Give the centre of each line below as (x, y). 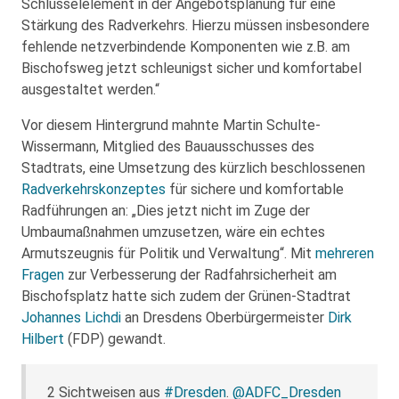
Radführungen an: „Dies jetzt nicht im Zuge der (166, 211)
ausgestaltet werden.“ (90, 90)
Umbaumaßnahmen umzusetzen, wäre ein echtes (173, 232)
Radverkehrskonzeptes (94, 189)
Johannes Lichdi (71, 318)
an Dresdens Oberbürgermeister (224, 318)
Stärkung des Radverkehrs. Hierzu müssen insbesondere (195, 25)
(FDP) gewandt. (115, 339)
